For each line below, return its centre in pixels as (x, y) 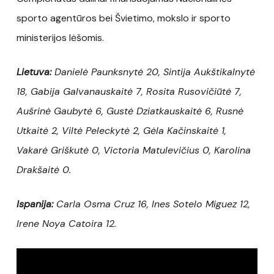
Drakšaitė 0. (45, 169)
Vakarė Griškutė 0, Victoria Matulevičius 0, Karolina (133, 150)
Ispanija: (35, 204)
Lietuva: (34, 72)
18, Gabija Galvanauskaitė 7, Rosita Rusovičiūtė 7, (129, 91)
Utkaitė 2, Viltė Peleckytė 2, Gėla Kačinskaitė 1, (121, 130)
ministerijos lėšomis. (60, 37)
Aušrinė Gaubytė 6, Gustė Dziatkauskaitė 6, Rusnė (130, 111)
